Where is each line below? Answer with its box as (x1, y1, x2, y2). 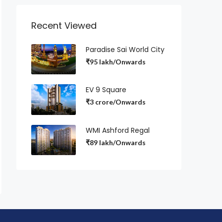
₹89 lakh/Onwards (86, 138, 146, 147)
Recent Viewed (31, 19, 97, 32)
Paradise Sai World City (86, 45, 165, 55)
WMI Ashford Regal (86, 125, 150, 135)
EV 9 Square (86, 85, 128, 95)
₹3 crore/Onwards (86, 98, 146, 107)
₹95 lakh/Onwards (86, 57, 146, 66)
